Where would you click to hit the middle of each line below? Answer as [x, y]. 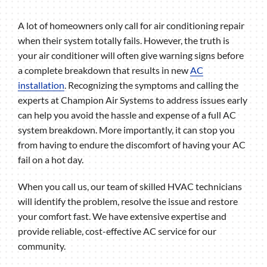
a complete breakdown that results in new [104, 70]
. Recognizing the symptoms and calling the [151, 85]
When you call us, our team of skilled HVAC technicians [130, 187]
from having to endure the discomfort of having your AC [131, 145]
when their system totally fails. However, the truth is [123, 41]
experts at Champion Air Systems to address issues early [132, 100]
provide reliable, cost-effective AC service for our [117, 231]
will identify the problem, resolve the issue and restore [128, 201]
